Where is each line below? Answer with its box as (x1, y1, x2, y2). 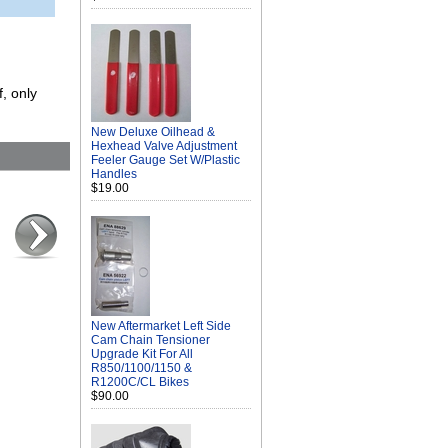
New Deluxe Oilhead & (91, 125, 215, 139)
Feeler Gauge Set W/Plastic (91, 153, 240, 167)
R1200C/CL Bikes (91, 375, 189, 389)
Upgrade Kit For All (91, 347, 193, 361)
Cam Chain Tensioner (91, 333, 210, 347)
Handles (91, 167, 137, 181)
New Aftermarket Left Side (91, 319, 231, 333)
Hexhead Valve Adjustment (91, 139, 237, 153)
